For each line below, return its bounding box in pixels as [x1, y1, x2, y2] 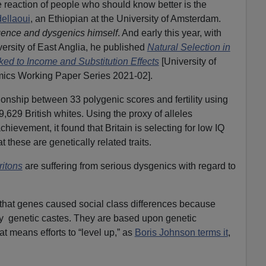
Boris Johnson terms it [134, 227, 228, 237]
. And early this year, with [117, 27, 221, 38]
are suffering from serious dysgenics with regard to [22, 160, 236, 171]
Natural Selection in [147, 42, 230, 52]
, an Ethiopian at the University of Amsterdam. [30, 13, 221, 24]
